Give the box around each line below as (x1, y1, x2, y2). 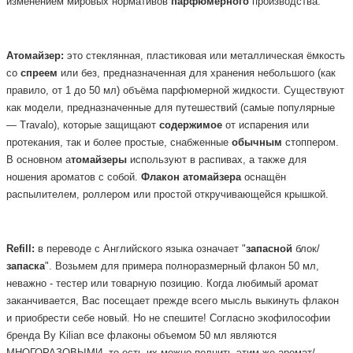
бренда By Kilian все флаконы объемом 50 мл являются (6, 330, 277, 342)
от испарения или (222, 119, 309, 131)
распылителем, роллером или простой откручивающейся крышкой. (6, 188, 329, 200)
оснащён (241, 171, 286, 183)
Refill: (6, 243, 35, 255)
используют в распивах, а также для (130, 154, 307, 165)
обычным (232, 136, 282, 148)
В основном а (6, 154, 71, 165)
